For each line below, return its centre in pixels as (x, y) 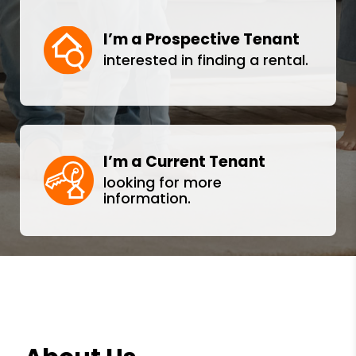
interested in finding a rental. (206, 60)
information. (147, 198)
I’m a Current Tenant (184, 162)
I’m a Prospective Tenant (201, 39)
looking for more (163, 182)
